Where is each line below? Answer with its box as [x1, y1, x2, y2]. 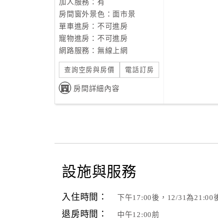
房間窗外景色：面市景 [59, 10, 136, 18]
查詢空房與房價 [64, 66, 115, 73]
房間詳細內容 [73, 85, 120, 92]
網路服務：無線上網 [59, 47, 128, 54]
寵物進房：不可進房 [59, 35, 128, 42]
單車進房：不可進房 [59, 22, 128, 30]
